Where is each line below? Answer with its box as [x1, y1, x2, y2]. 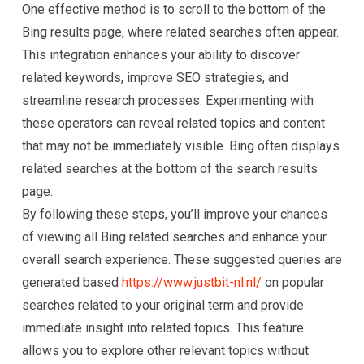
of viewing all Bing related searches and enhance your [22, 229, 327, 245]
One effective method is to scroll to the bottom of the [22, 2, 326, 17]
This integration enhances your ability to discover [22, 47, 300, 63]
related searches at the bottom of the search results [22, 161, 318, 176]
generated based [22, 275, 122, 290]
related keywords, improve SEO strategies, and [22, 70, 288, 85]
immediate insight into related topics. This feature [22, 320, 304, 336]
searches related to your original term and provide [22, 297, 304, 313]
